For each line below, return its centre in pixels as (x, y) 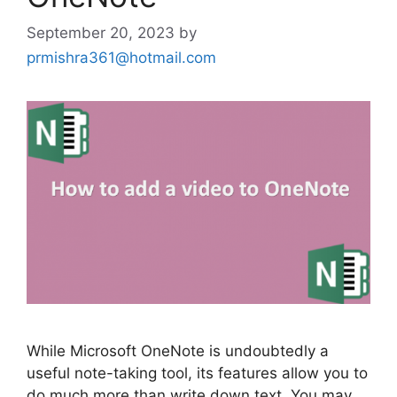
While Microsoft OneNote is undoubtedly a (178, 351)
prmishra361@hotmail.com (121, 57)
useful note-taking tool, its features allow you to (197, 374)
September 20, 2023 (101, 32)
